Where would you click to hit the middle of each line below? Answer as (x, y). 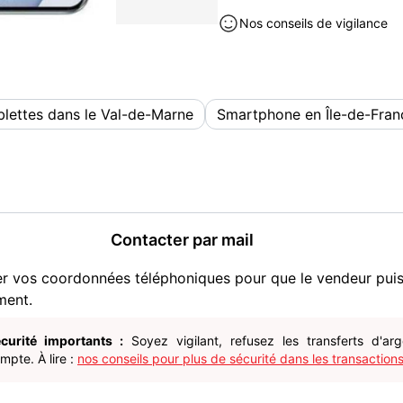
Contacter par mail (182, 240)
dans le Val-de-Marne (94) (295, 12)
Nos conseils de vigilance (313, 23)
